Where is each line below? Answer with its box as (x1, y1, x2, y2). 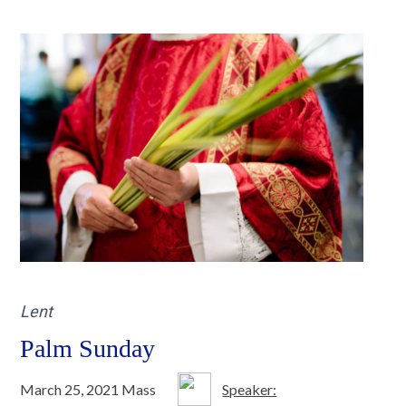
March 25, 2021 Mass (20, 380, 157, 398)
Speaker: (222, 380, 277, 398)
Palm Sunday (20, 334, 156, 363)
